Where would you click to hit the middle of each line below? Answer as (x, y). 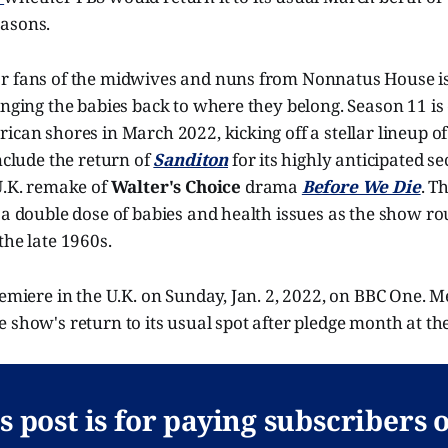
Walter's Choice (176, 186)
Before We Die (361, 186)
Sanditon (191, 159)
